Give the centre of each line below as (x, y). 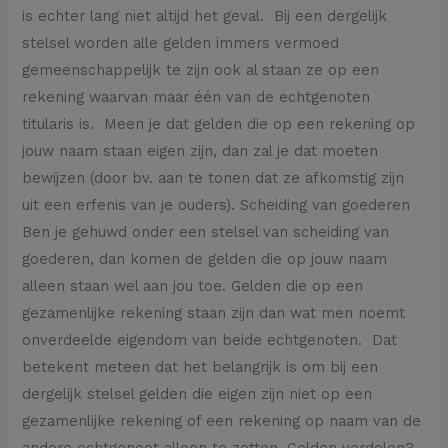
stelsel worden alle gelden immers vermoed (181, 42)
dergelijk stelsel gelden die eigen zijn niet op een (197, 393)
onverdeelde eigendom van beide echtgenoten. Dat (210, 339)
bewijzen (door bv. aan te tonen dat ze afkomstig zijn (213, 177)
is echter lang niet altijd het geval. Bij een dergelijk (205, 15)
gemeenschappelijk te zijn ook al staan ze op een (201, 69)
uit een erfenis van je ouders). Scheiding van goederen (216, 204)
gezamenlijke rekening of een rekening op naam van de (222, 420)
